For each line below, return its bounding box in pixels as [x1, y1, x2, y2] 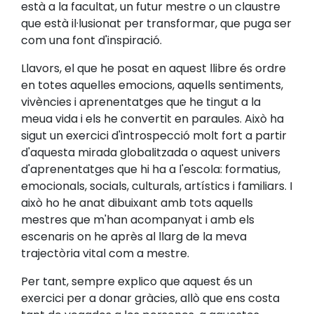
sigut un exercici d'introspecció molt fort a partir [21, 127, 287, 144]
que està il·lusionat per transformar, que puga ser [21, 15, 292, 32]
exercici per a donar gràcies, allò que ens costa [21, 289, 280, 306]
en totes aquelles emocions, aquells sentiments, [21, 76, 283, 93]
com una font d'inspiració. [21, 32, 162, 48]
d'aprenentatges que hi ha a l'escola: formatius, [21, 161, 280, 177]
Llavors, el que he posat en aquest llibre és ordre [21, 60, 286, 76]
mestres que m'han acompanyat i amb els [21, 211, 254, 228]
